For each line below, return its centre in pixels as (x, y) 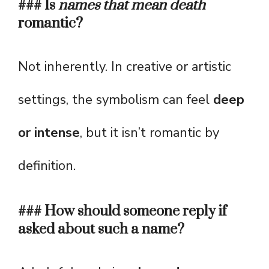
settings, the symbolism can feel (116, 100)
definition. (47, 166)
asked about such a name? (101, 230)
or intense (49, 133)
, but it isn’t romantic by (150, 133)
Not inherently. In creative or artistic (125, 67)
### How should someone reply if (122, 212)
